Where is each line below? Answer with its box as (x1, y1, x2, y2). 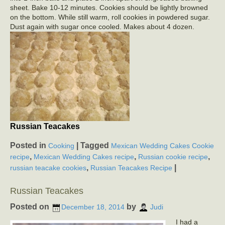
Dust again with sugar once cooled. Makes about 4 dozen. (10, 22, 194, 31)
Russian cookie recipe (138, 153, 208, 161)
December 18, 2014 (61, 203, 125, 211)
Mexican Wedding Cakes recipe (34, 153, 134, 161)
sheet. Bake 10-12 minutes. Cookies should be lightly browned (10, 3, 208, 12)
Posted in (10, 141, 48, 150)
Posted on (10, 202, 51, 211)
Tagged (80, 141, 111, 150)
